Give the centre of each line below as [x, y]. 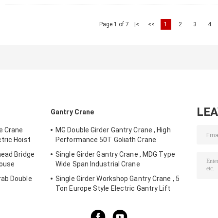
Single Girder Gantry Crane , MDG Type [115, 154]
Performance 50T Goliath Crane [106, 140]
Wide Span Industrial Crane [98, 164]
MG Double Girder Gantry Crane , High [113, 130]
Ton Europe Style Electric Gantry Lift [113, 189]
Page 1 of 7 [114, 25]
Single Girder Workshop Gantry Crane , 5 [118, 179]
